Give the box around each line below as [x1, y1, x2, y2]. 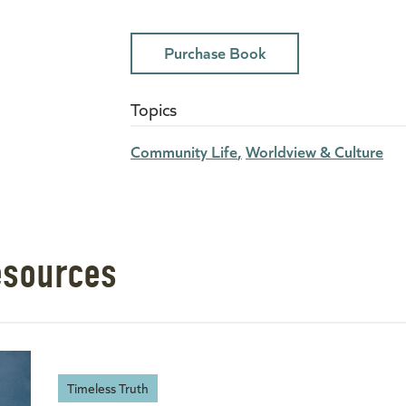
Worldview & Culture [246, 140, 383, 162]
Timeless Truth [67, 378, 149, 397]
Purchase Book [164, 41, 266, 63]
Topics [130, 97, 177, 121]
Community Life [130, 140, 237, 162]
